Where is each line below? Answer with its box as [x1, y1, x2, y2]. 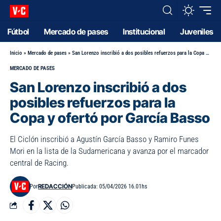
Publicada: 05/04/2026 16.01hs [72, 183, 147, 190]
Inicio [10, 50, 22, 56]
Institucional [122, 27, 165, 37]
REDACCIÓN [38, 183, 73, 190]
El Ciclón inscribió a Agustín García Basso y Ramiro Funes [10, 134, 199, 144]
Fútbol [7, 27, 30, 37]
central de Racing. [10, 158, 69, 168]
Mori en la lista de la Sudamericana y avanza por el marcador [10, 146, 209, 156]
